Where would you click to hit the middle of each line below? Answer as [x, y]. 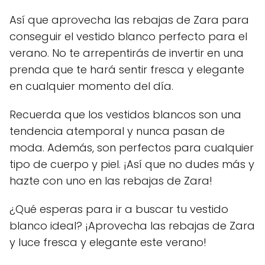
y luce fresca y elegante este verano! [108, 242]
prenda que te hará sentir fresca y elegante [127, 69]
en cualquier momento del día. [91, 86]
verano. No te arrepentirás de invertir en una [127, 53]
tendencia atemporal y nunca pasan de [117, 131]
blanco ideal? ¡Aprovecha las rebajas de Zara [132, 225]
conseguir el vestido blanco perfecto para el [128, 36]
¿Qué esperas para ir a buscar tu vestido [119, 209]
